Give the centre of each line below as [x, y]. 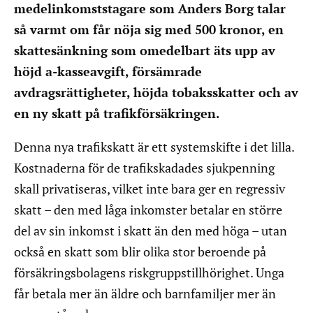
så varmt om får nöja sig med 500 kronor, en [149, 30]
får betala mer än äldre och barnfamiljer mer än [145, 294]
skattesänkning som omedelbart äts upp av [145, 51]
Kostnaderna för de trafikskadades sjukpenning [144, 168]
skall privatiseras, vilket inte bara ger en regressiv [150, 189]
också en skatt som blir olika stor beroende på [140, 252]
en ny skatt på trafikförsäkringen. [117, 114]
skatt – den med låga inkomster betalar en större [148, 210]
